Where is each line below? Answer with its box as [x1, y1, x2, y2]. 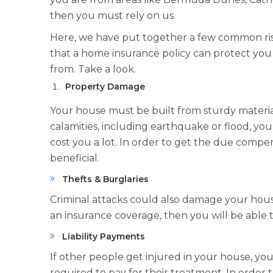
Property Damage [65, 81, 145, 92]
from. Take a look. [50, 63, 136, 75]
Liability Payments [62, 231, 145, 242]
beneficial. [50, 152, 99, 164]
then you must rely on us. [50, 10, 175, 21]
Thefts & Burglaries [62, 174, 149, 185]
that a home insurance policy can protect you [50, 48, 272, 59]
